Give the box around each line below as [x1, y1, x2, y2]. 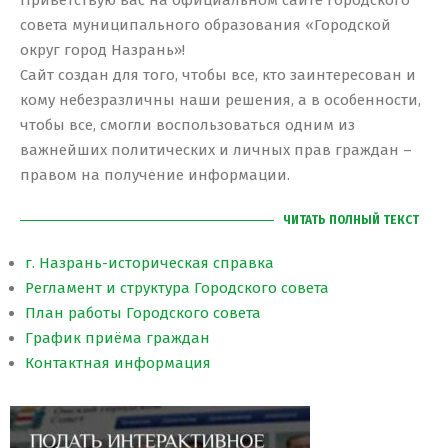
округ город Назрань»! [20, 41, 185, 60]
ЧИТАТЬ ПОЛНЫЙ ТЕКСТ [283, 213, 419, 228]
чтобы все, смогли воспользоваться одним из [20, 116, 355, 135]
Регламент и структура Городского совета [25, 279, 329, 298]
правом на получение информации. [20, 166, 290, 185]
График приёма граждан [25, 329, 210, 348]
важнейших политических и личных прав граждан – [20, 141, 412, 160]
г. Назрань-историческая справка [25, 254, 274, 273]
